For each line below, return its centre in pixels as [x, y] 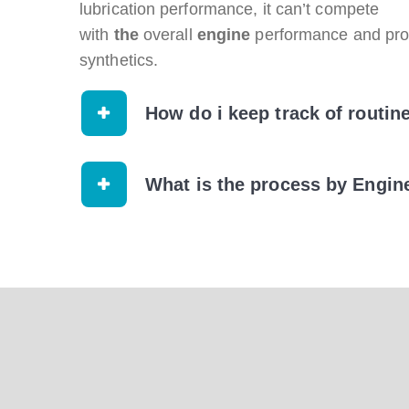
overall [168, 35]
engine [224, 35]
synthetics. [119, 60]
